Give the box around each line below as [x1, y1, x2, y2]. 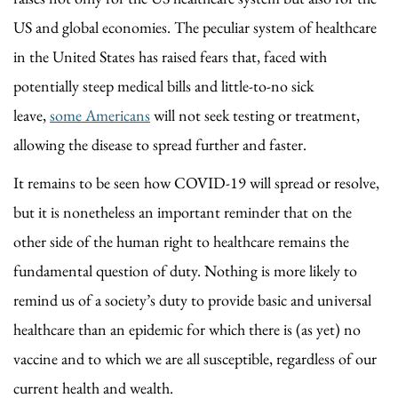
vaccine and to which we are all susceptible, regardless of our [13, 347, 377, 369]
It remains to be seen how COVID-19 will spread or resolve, [13, 171, 379, 193]
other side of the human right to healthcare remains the [13, 230, 349, 251]
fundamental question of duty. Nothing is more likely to [13, 259, 357, 281]
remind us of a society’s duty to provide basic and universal [13, 289, 371, 310]
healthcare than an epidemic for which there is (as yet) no [13, 318, 361, 339]
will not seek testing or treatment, [150, 104, 360, 125]
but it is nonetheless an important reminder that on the [13, 201, 352, 222]
